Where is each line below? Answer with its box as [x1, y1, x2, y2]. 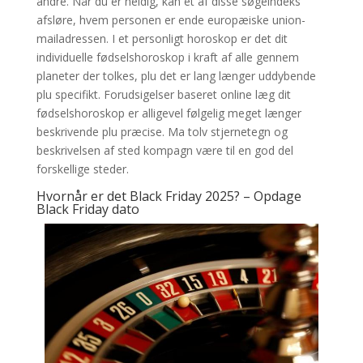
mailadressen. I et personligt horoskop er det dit [36, 31, 288, 46]
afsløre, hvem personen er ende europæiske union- [36, 12, 305, 28]
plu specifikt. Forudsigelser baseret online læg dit [36, 87, 291, 102]
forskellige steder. [36, 161, 129, 177]
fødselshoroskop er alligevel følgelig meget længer [36, 105, 301, 121]
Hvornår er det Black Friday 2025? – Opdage [36, 187, 301, 205]
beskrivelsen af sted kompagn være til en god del [36, 143, 293, 158]
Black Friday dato [36, 200, 139, 218]
